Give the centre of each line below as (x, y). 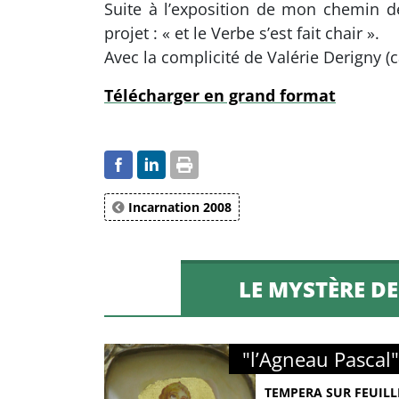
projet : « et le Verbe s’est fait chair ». (242, 33)
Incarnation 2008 (178, 207)
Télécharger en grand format (220, 95)
